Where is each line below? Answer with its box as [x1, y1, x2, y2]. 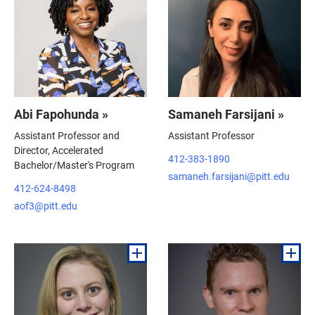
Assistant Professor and [14, 128, 120, 142]
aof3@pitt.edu [14, 198, 77, 212]
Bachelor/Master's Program [14, 157, 134, 172]
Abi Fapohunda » [14, 105, 108, 122]
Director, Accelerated [14, 143, 103, 157]
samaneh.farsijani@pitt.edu [168, 169, 290, 183]
